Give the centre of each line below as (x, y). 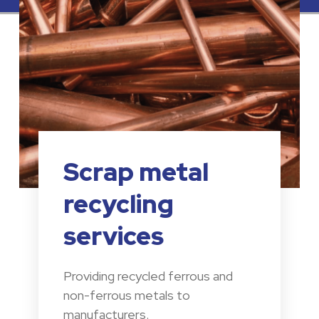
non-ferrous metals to (127, 296)
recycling (119, 204)
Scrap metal (136, 172)
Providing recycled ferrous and (148, 276)
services (114, 236)
